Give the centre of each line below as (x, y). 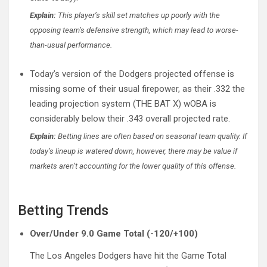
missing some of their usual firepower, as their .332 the (137, 89)
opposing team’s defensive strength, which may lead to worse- (134, 30)
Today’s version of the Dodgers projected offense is (132, 74)
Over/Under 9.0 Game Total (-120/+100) (114, 233)
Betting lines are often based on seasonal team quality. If (151, 136)
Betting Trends (63, 210)
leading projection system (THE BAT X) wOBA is (123, 103)
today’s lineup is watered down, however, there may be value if (133, 151)
